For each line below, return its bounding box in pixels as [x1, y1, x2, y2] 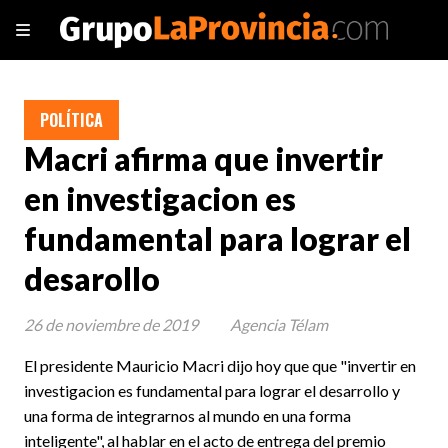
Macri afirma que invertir [24, 140, 383, 179]
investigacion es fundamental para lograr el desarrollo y [24, 380, 400, 400]
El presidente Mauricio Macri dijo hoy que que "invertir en [24, 355, 416, 375]
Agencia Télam [230, 314, 328, 334]
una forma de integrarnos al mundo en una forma [24, 405, 351, 425]
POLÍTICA [40, 108, 103, 132]
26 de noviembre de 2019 [24, 314, 198, 334]
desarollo [24, 260, 160, 299]
